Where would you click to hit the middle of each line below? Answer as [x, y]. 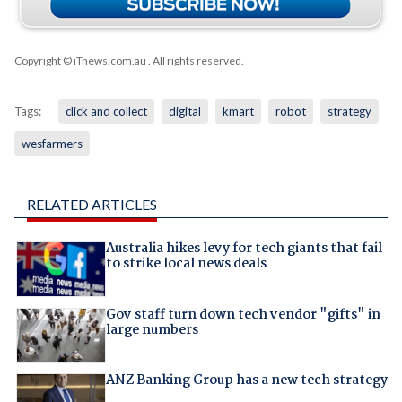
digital [184, 112]
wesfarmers [52, 144]
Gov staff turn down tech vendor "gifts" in [243, 315]
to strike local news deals [186, 264]
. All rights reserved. [195, 61]
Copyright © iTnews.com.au [80, 61]
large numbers [152, 330]
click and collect [106, 112]
